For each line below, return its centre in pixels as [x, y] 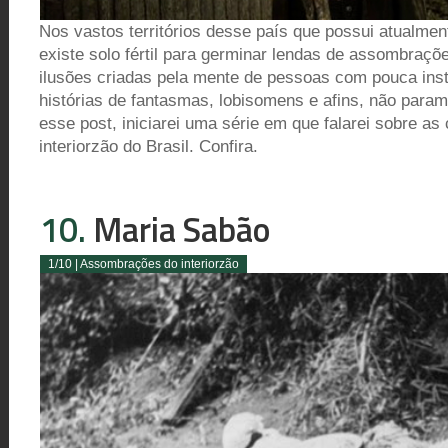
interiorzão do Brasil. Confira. [148, 146]
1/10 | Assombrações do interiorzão [143, 263]
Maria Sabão [178, 228]
